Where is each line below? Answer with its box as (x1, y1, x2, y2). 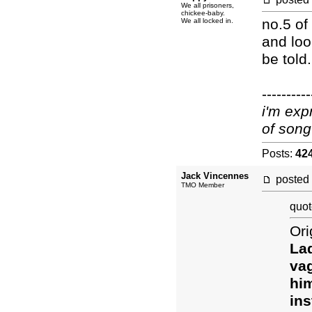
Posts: (262, 147, 295, 159)
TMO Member (181, 181, 224, 189)
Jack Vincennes (181, 171, 249, 181)
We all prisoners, (181, 1, 234, 9)
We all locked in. (181, 17, 233, 24)
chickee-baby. (181, 9, 225, 17)
